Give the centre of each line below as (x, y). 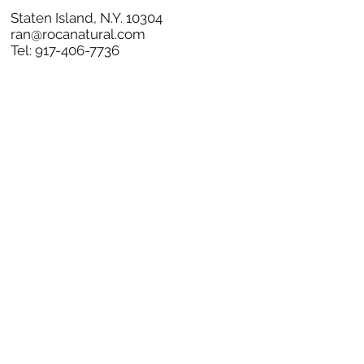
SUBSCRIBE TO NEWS (100, 271)
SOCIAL (38, 120)
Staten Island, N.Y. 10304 (87, 17)
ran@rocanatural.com (78, 34)
